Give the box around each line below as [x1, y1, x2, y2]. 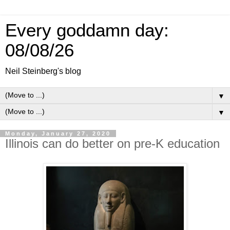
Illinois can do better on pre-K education [5, 137, 220, 150]
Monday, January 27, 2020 [5, 130, 111, 137]
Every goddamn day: [5, 21, 169, 40]
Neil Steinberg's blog [5, 67, 81, 75]
